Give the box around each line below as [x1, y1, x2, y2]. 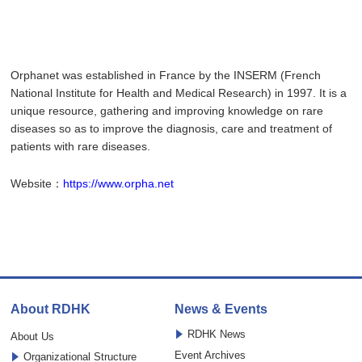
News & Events [174, 302, 267, 316]
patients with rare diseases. [11, 140, 151, 153]
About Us [11, 330, 55, 343]
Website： [11, 177, 64, 190]
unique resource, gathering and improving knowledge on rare [11, 104, 324, 117]
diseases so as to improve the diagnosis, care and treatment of [11, 122, 333, 135]
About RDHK [11, 302, 91, 316]
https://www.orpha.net [63, 177, 175, 190]
